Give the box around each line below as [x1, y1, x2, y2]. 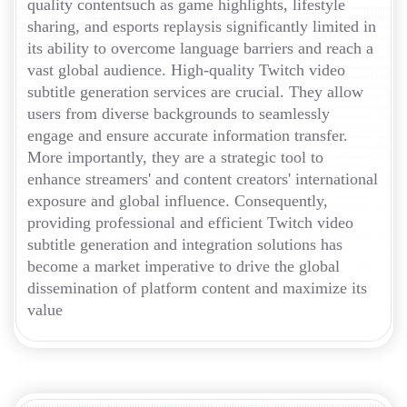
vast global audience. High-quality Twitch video [27, 60, 345, 79]
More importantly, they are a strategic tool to [27, 147, 323, 166]
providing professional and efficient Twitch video [27, 213, 353, 232]
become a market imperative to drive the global [27, 256, 340, 275]
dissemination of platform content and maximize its [27, 278, 367, 297]
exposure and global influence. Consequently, [27, 191, 328, 210]
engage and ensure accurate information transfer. [27, 125, 348, 144]
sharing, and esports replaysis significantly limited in [27, 16, 376, 35]
